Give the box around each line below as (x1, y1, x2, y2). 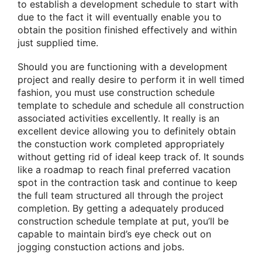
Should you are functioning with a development (18, 61, 227, 73)
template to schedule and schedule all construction (18, 99, 244, 112)
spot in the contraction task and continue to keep (18, 177, 237, 189)
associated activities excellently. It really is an (18, 112, 219, 125)
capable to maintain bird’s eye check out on (18, 228, 211, 240)
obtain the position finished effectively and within (18, 23, 237, 36)
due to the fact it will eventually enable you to (18, 11, 222, 23)
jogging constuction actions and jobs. (18, 241, 184, 253)
